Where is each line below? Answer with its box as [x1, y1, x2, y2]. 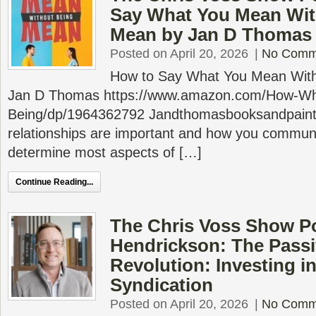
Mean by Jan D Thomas [110, 24, 312, 45]
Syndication [110, 274, 213, 296]
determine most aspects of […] [8, 145, 202, 160]
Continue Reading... [16, 177, 93, 187]
